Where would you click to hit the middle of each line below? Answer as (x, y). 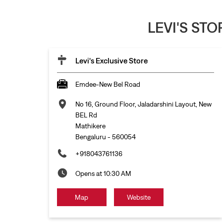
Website (139, 197)
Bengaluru (90, 137)
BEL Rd (86, 115)
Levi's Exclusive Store (111, 61)
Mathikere (90, 126)
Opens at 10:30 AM (103, 174)
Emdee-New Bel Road (108, 84)
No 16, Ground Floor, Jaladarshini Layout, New (143, 104)
